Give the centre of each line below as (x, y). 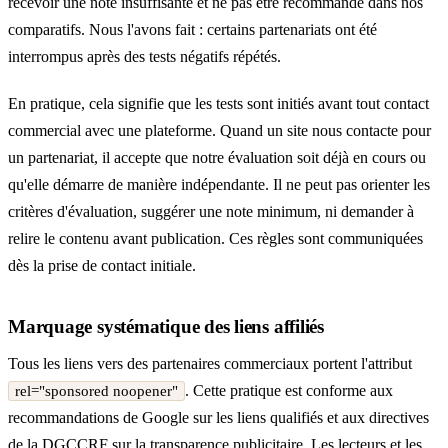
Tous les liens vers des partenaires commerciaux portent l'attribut (210, 363)
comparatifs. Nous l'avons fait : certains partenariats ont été (192, 29)
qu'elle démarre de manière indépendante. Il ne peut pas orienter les (219, 184)
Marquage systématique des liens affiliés (166, 327)
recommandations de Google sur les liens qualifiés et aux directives (218, 417)
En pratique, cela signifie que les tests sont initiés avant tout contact (218, 103)
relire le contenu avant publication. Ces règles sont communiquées (215, 238)
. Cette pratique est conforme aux (289, 390)
